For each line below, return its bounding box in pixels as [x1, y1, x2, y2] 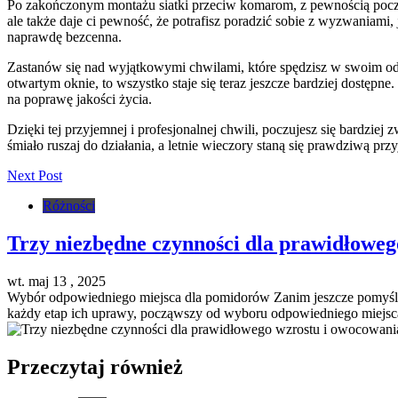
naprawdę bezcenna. [7, 29, 122, 45]
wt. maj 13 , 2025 [7, 274, 106, 290]
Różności [43, 198, 95, 214]
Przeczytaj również [7, 355, 183, 379]
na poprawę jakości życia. [7, 92, 152, 107]
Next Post [7, 168, 62, 184]
